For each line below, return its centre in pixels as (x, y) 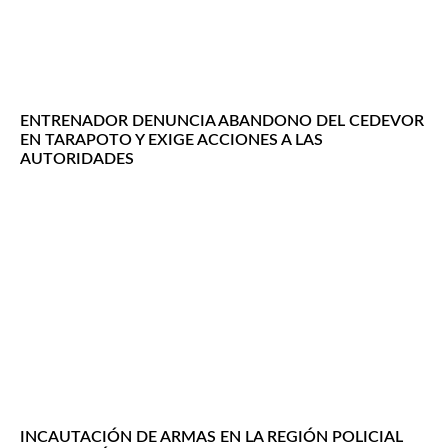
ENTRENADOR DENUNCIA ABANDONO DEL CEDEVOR (222, 121)
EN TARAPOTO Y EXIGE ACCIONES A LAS (171, 140)
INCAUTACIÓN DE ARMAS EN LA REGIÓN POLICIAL (211, 437)
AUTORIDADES (77, 159)
